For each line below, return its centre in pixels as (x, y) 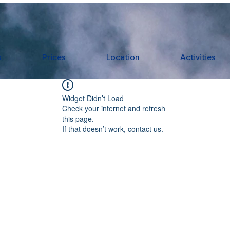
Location (123, 58)
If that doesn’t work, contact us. (113, 129)
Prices (54, 58)
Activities (198, 58)
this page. (78, 119)
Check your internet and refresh (114, 108)
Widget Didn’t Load (93, 98)
